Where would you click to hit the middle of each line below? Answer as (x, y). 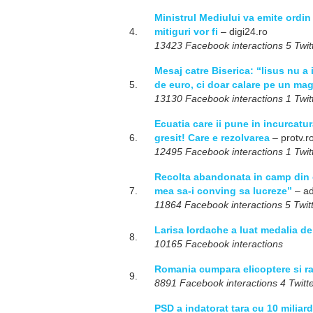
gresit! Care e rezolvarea (212, 138)
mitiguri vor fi (186, 31)
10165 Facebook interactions (219, 244)
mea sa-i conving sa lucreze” (223, 191)
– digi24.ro (243, 31)
